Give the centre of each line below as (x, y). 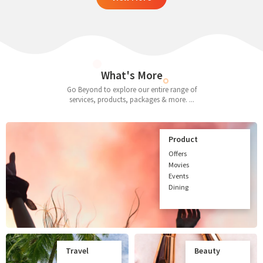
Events (178, 176)
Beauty (207, 250)
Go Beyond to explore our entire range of (131, 89)
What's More (131, 75)
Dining (178, 187)
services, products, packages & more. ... (131, 99)
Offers (178, 153)
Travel (77, 250)
